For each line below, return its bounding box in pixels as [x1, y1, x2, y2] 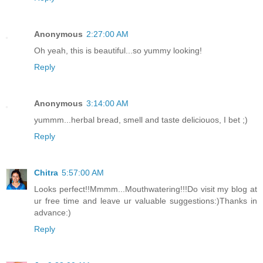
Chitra [34, 167, 58, 177]
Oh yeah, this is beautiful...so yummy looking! [34, 45, 202, 55]
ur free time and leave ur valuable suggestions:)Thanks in [34, 195, 257, 205]
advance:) [34, 207, 71, 217]
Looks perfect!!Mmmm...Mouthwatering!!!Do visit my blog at [34, 184, 257, 194]
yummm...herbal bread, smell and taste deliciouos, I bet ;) [34, 114, 248, 124]
